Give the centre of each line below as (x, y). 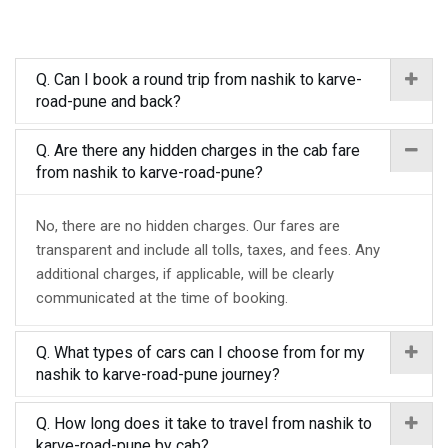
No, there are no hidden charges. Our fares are (188, 226)
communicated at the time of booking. (162, 298)
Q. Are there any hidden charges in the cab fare (198, 150)
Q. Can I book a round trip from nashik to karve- (199, 79)
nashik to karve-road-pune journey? (158, 374)
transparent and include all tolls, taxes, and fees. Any (208, 250)
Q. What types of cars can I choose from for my (200, 352)
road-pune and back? (108, 101)
